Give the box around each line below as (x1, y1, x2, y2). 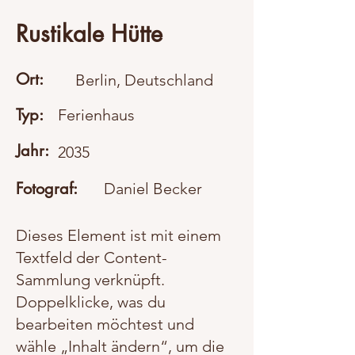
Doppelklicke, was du (16, 292, 166, 311)
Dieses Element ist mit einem (16, 226, 221, 245)
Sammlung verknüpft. (16, 270, 165, 289)
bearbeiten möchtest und (16, 315, 194, 334)
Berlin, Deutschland (75, 71, 213, 90)
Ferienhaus (58, 105, 135, 124)
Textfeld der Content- (16, 248, 167, 267)
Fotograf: (16, 178, 78, 199)
